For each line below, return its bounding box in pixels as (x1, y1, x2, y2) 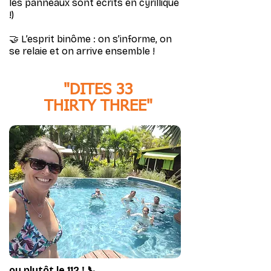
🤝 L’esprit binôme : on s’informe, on (9, 33, 172, 45)
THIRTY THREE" (44, 99, 152, 114)
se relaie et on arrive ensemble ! (9, 45, 155, 57)
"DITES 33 (64, 83, 133, 98)
